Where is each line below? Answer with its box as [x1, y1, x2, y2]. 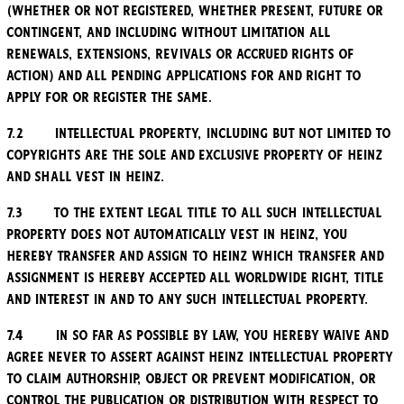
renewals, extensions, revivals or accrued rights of [7, 46, 354, 63]
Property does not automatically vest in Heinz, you [7, 226, 348, 243]
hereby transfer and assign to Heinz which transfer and [7, 248, 384, 265]
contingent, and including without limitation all [7, 24, 331, 41]
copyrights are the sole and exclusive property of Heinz [7, 147, 383, 164]
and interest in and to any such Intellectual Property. [7, 291, 369, 308]
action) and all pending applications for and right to [7, 68, 362, 85]
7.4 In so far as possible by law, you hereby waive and [7, 327, 389, 344]
